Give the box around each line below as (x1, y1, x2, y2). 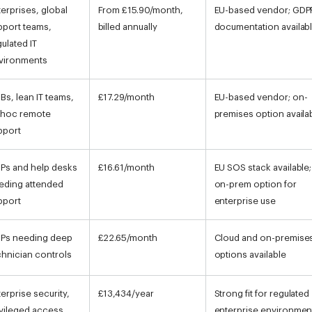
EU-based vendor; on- (214, 92, 308, 102)
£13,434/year (97, 288, 154, 298)
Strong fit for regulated (214, 288, 310, 298)
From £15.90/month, (97, 5, 183, 15)
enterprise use (214, 196, 276, 205)
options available (214, 249, 286, 259)
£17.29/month (97, 92, 155, 102)
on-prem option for (214, 179, 297, 189)
